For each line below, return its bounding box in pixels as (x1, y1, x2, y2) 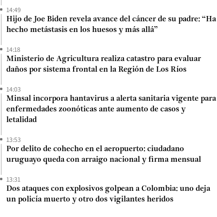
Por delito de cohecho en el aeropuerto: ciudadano (6, 145, 184, 153)
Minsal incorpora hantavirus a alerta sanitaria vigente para (6, 94, 216, 103)
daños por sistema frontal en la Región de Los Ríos (6, 65, 186, 74)
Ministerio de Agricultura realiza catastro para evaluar (6, 55, 201, 63)
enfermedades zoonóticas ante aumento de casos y (6, 105, 186, 113)
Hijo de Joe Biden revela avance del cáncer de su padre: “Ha (6, 15, 216, 23)
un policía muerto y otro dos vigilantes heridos (6, 195, 173, 203)
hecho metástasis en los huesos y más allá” (6, 26, 158, 34)
